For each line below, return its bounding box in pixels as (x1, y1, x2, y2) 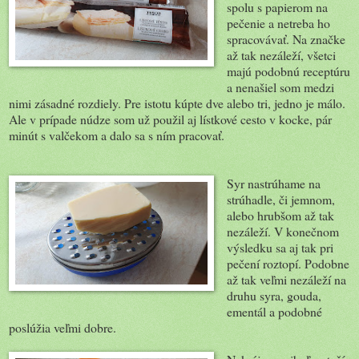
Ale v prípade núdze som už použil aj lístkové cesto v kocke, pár (9, 111, 332, 128)
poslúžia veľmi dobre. (9, 319, 116, 337)
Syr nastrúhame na (226, 175, 321, 192)
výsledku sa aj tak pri (226, 239, 333, 256)
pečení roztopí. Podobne (226, 255, 349, 272)
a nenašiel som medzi (226, 79, 334, 96)
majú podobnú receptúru (226, 63, 350, 80)
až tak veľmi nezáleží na (226, 271, 346, 288)
